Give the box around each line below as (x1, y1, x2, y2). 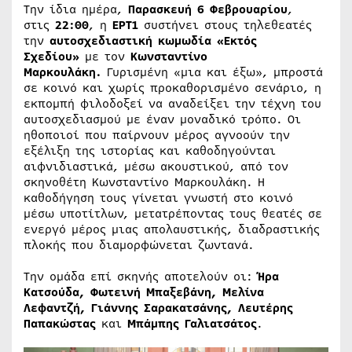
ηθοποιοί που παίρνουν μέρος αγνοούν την (24, 126, 290, 144)
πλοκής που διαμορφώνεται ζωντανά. (24, 236, 254, 254)
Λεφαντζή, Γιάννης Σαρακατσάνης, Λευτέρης (24, 299, 293, 317)
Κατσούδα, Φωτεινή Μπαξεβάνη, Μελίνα (24, 283, 264, 301)
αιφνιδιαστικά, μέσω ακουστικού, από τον (24, 157, 288, 175)
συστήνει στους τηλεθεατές (144, 16, 312, 34)
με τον (85, 47, 130, 65)
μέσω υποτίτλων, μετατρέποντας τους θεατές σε (24, 204, 322, 222)
